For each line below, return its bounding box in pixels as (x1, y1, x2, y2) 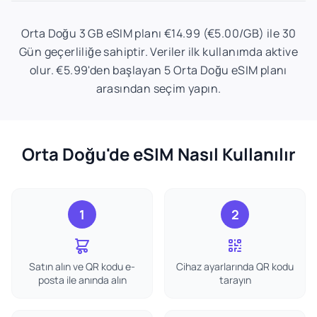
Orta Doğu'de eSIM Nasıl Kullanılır (21, 142, 296, 166)
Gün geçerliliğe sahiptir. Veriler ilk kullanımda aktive (19, 44, 298, 59)
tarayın (219, 273, 251, 287)
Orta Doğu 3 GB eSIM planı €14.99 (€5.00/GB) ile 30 (21, 25, 296, 41)
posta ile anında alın (38, 273, 127, 287)
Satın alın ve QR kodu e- (29, 260, 135, 273)
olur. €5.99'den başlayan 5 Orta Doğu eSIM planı (30, 62, 287, 78)
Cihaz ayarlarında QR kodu (176, 260, 294, 273)
